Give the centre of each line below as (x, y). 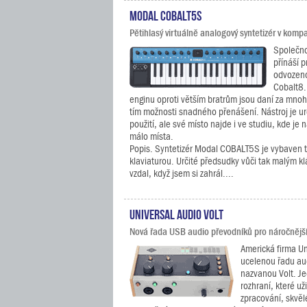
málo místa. (151, 136)
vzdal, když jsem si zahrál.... (182, 173)
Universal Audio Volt (176, 213)
